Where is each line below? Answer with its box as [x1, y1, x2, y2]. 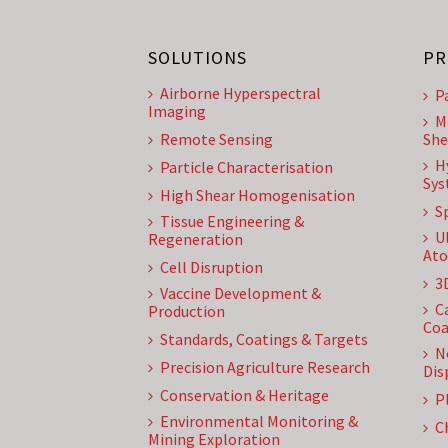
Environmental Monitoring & [160, 411, 358, 431]
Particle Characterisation [160, 157, 333, 177]
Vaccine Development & [160, 283, 321, 303]
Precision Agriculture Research [160, 357, 370, 377]
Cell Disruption [160, 257, 263, 277]
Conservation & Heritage [160, 385, 329, 405]
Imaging [148, 101, 206, 121]
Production [148, 301, 225, 321]
